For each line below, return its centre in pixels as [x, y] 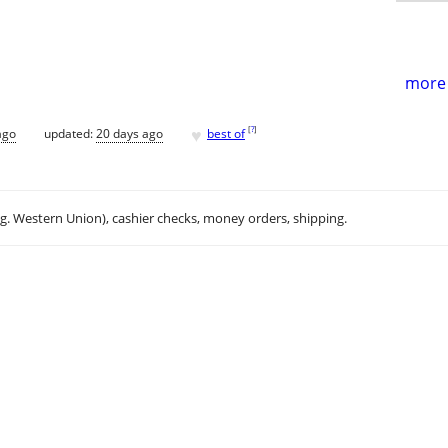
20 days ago [129, 133]
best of [226, 133]
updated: [70, 133]
